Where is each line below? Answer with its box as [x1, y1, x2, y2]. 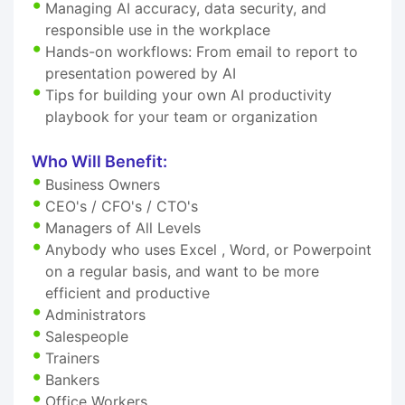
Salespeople [45, 326, 128, 345]
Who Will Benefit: [32, 151, 167, 171]
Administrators [45, 305, 146, 324]
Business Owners [45, 174, 160, 193]
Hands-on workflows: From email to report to [45, 42, 358, 61]
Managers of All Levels [45, 218, 201, 237]
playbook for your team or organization [45, 107, 317, 126]
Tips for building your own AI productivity [45, 85, 332, 104]
